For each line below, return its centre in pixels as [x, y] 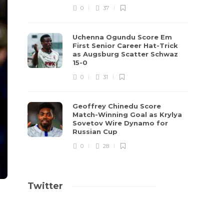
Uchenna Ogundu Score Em [122, 37]
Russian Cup [96, 131]
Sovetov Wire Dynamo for [120, 123]
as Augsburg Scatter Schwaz [125, 54]
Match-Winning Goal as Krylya [127, 114]
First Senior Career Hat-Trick [125, 45]
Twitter [45, 186]
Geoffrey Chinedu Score [117, 106]
